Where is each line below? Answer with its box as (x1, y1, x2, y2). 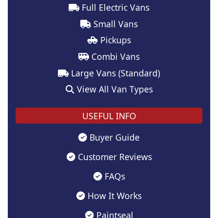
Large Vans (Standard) (69, 67, 160, 79)
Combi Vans (89, 51, 140, 63)
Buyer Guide (87, 131, 140, 144)
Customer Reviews (75, 151, 152, 163)
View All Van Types (74, 83, 153, 95)
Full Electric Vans (79, 1, 149, 14)
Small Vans (91, 18, 138, 30)
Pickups (98, 34, 131, 46)
